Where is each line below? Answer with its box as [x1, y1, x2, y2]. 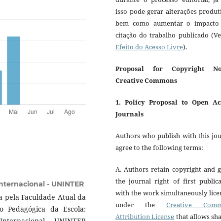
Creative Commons [115, 76, 177, 85]
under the [115, 200, 166, 210]
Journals [115, 110, 144, 119]
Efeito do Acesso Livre [115, 42, 183, 52]
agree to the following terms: [115, 143, 203, 152]
